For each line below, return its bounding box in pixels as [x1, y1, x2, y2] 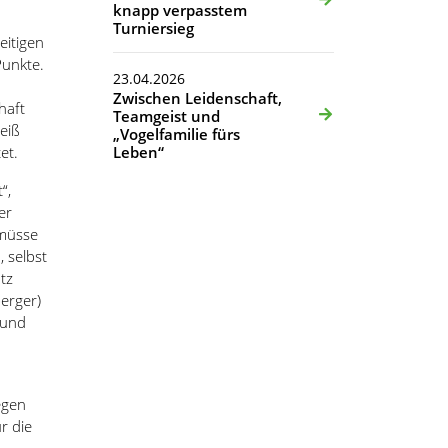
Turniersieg [113, 17, 194, 38]
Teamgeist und [113, 105, 220, 126]
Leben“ [113, 141, 164, 162]
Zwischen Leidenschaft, [113, 87, 282, 108]
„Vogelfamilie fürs [113, 123, 240, 144]
